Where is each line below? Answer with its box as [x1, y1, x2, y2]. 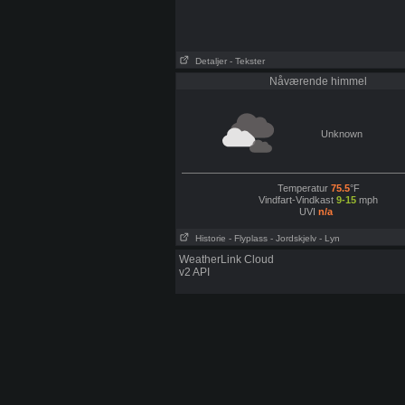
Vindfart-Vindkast [259, 194, 334, 205]
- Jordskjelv [270, 233, 316, 243]
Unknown [320, 128, 363, 139]
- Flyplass [229, 233, 268, 243]
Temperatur [277, 183, 331, 193]
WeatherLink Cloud [179, 253, 274, 266]
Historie [190, 233, 226, 243]
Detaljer [190, 56, 227, 66]
